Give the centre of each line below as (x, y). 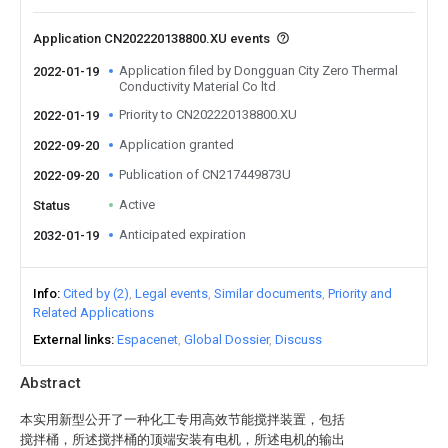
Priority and (360, 293)
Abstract (50, 383)
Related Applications (93, 312)
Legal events (171, 293)
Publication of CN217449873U (205, 174)
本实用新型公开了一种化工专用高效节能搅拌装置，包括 (182, 419)
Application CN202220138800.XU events (153, 38)
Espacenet (147, 339)
